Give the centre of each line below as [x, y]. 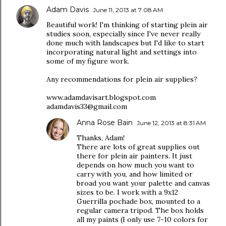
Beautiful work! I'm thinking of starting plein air [127, 25]
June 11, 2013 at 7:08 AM [128, 10]
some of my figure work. [88, 61]
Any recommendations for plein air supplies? [122, 79]
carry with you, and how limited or [135, 174]
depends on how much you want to [135, 165]
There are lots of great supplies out [138, 147]
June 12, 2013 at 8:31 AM [171, 123]
